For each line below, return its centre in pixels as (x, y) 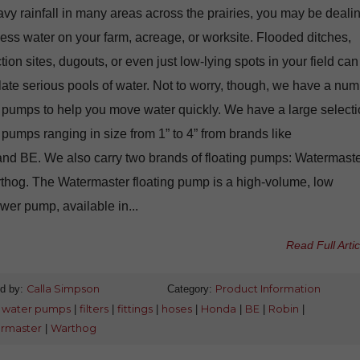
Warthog (73, 328)
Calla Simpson (63, 288)
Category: (191, 288)
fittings (135, 309)
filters (94, 309)
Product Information (268, 288)
